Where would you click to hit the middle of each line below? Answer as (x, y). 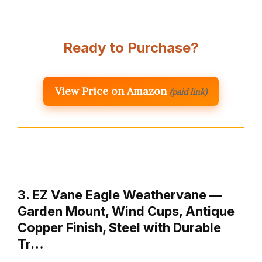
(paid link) (188, 92)
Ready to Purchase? (131, 48)
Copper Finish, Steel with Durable (119, 228)
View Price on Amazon (111, 91)
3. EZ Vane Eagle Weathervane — (120, 195)
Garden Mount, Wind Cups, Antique (126, 211)
